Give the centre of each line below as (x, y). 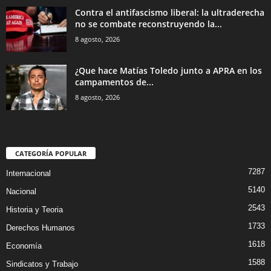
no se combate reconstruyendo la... (149, 24)
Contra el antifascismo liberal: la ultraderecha (170, 13)
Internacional (28, 174)
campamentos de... (114, 82)
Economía (24, 246)
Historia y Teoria (34, 210)
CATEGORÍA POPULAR (51, 154)
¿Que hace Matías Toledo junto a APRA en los (168, 71)
